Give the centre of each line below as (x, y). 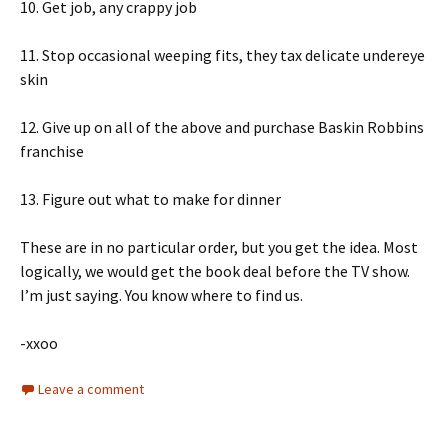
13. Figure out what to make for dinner (150, 199)
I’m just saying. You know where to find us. (161, 295)
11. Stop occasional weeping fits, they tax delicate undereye (222, 55)
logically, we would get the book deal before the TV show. (215, 271)
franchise (52, 151)
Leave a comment (91, 389)
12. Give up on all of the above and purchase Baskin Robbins (222, 127)
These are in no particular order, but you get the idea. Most (219, 247)
